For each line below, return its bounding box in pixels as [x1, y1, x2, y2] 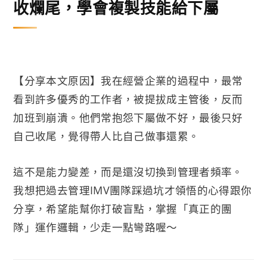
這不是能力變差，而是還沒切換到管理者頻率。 [13, 164, 243, 179]
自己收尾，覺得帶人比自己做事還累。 [13, 129, 200, 144]
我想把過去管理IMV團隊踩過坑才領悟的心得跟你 [13, 182, 252, 197]
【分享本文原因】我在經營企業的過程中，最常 [13, 73, 243, 88]
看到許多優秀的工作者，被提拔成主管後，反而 [13, 92, 243, 107]
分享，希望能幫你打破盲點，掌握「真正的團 [13, 201, 232, 216]
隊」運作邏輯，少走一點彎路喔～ [13, 219, 178, 234]
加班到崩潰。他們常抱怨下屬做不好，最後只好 [13, 110, 243, 125]
